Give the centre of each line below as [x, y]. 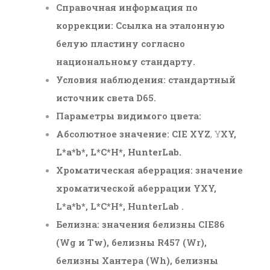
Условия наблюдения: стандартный [146, 79]
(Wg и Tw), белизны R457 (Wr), [132, 242]
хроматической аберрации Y [129, 188]
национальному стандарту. [126, 61]
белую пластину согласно [121, 43]
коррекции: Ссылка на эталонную [141, 25]
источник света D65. [106, 97]
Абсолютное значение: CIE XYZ [133, 133]
